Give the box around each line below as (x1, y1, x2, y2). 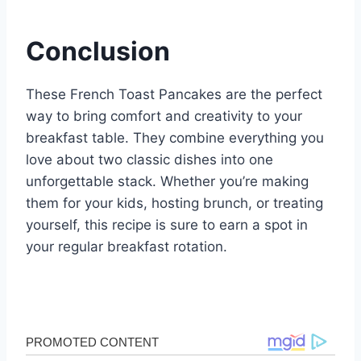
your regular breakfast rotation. (26, 239, 227, 255)
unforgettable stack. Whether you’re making (26, 173, 309, 190)
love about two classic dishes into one (26, 151, 273, 168)
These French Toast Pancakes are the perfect (26, 86, 322, 103)
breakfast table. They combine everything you (26, 130, 324, 147)
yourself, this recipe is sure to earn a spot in (26, 217, 308, 234)
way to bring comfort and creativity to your (26, 108, 302, 125)
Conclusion (26, 35, 170, 68)
